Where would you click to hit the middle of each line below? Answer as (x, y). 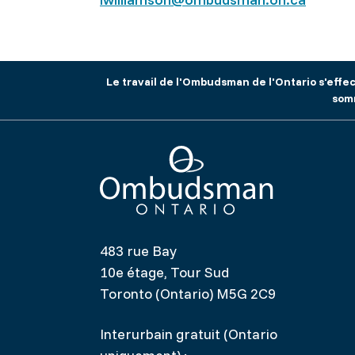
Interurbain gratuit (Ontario (189, 334)
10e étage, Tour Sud (164, 272)
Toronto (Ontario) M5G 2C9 (188, 294)
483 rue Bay (138, 251)
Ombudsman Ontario (166, 224)
